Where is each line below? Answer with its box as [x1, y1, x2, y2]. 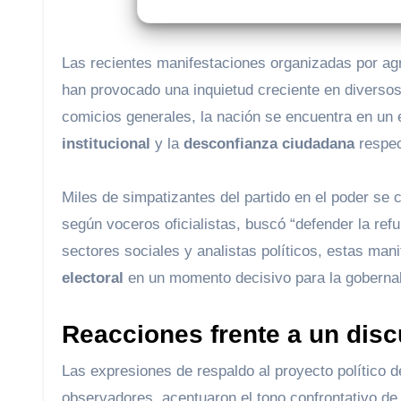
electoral [62, 269, 124, 287]
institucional [62, 135, 150, 153]
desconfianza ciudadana [183, 135, 354, 153]
